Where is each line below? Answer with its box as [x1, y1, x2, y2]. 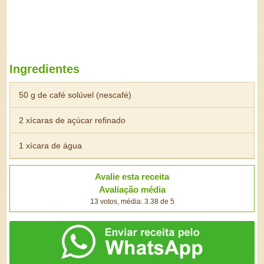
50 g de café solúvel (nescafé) [19, 90, 131, 100]
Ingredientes [9, 62, 80, 75]
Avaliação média [98, 184, 166, 194]
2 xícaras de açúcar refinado [19, 115, 126, 125]
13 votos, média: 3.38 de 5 [90, 197, 174, 206]
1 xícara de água [19, 141, 82, 150]
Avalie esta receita [95, 171, 169, 181]
